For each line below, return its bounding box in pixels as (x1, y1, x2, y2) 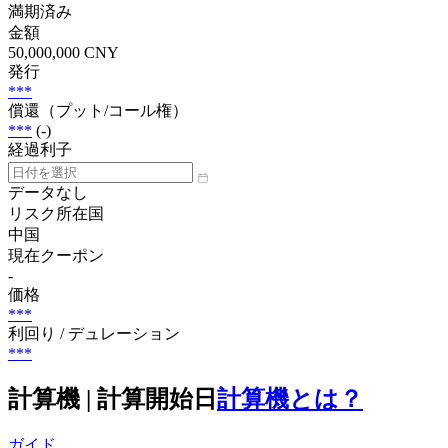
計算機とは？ (217, 385, 363, 412)
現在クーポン (8, 246, 104, 264)
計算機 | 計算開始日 (8, 385, 217, 412)
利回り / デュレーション (8, 324, 180, 342)
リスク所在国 (8, 204, 104, 222)
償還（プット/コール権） (8, 101, 188, 119)
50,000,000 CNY (8, 43, 119, 61)
